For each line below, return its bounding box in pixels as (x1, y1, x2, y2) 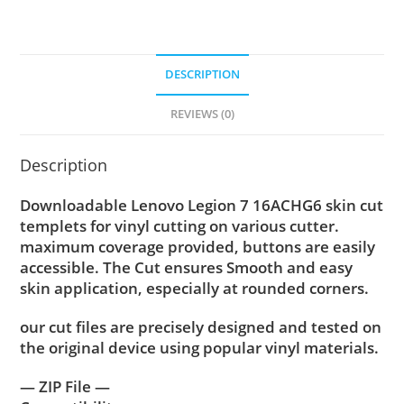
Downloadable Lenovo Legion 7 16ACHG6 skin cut (20, 194, 384, 216)
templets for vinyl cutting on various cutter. (20, 215, 340, 236)
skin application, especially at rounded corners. (20, 277, 370, 298)
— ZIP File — (20, 375, 111, 397)
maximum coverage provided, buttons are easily (20, 235, 376, 257)
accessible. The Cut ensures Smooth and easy (20, 256, 353, 278)
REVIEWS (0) (170, 106, 234, 122)
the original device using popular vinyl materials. (20, 336, 380, 358)
